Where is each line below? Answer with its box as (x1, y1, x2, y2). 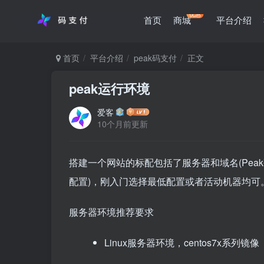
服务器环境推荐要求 (69, 205, 154, 219)
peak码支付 (134, 52, 177, 64)
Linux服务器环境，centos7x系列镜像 (104, 236, 259, 249)
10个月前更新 (97, 118, 148, 130)
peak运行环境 (69, 79, 150, 98)
